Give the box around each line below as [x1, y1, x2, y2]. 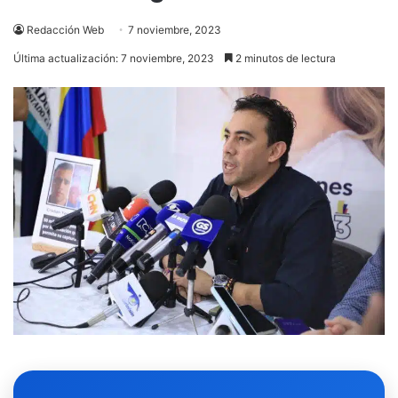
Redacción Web [27, 23, 104, 37]
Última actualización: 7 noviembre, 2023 [13, 52, 214, 66]
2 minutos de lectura [233, 52, 336, 66]
